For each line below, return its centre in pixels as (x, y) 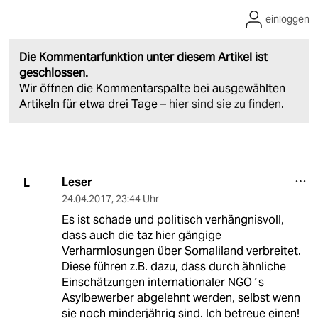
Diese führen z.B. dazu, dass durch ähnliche (174, 267)
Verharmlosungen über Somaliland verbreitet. (181, 251)
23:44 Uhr (137, 199)
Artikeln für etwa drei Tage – (94, 104)
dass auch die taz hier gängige (141, 236)
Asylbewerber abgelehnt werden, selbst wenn (181, 298)
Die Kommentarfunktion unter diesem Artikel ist (143, 57)
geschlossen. (54, 73)
